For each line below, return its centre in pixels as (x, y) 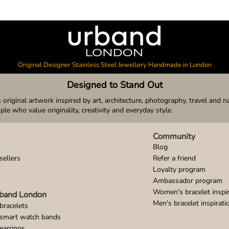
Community (174, 136)
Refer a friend (174, 158)
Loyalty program (179, 169)
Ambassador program (187, 180)
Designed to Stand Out (114, 85)
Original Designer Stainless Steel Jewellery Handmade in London (114, 65)
